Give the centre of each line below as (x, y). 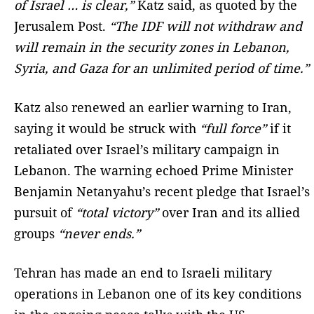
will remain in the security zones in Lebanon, (152, 47)
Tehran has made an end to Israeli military (143, 272)
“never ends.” (99, 233)
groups (36, 233)
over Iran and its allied (229, 212)
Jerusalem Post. (62, 26)
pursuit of (45, 212)
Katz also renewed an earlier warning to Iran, (153, 107)
